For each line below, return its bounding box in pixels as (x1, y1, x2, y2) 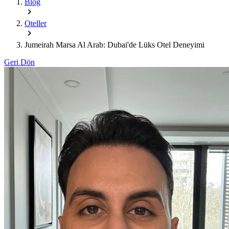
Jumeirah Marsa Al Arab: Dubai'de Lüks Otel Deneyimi (25, 40, 204, 49)
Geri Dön (4, 57, 35, 66)
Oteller (25, 18, 47, 28)
